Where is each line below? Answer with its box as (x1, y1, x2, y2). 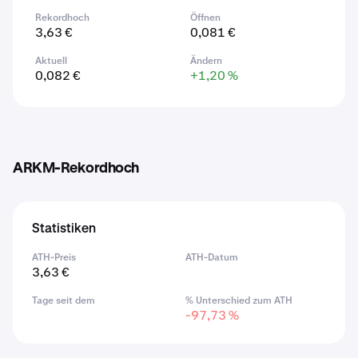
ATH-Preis (32, 251, 76, 264)
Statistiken (32, 223, 96, 236)
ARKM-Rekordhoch (13, 161, 139, 176)
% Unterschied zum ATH (185, 294, 292, 307)
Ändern (190, 54, 222, 67)
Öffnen (190, 11, 221, 24)
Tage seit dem (32, 294, 95, 307)
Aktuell (35, 54, 67, 67)
